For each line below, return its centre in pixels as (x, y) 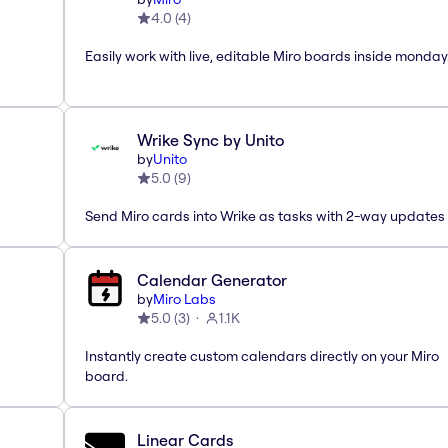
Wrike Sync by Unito (210, 139)
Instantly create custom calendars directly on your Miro (262, 355)
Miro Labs (184, 298)
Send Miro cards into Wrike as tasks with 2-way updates (265, 215)
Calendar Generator (212, 279)
